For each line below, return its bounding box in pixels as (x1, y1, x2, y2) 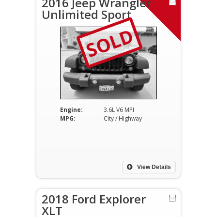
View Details (136, 164, 171, 170)
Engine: (60, 106, 83, 114)
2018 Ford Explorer (42, 191, 146, 207)
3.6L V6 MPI (103, 106, 134, 114)
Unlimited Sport (42, 6, 131, 22)
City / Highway (103, 114, 142, 123)
